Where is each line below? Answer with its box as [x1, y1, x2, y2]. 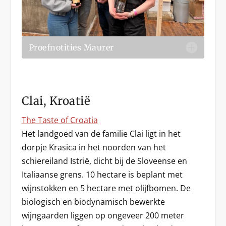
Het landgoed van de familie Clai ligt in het [21, 128, 181, 140]
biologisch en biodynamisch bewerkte [21, 196, 165, 208]
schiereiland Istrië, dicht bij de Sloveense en [21, 155, 187, 167]
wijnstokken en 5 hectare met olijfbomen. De [21, 183, 191, 194]
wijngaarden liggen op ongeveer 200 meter [21, 210, 184, 221]
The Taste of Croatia [21, 115, 98, 126]
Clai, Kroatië [21, 94, 91, 108]
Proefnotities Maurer [28, 42, 114, 53]
